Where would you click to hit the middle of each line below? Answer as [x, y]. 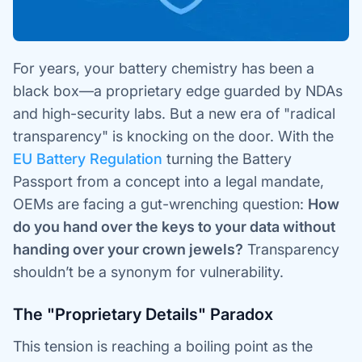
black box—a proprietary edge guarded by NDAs [178, 91]
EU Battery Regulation [88, 159]
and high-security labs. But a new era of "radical [174, 114]
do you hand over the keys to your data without [174, 227]
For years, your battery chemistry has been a [164, 68]
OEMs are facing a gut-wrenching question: [160, 204]
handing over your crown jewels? [128, 249]
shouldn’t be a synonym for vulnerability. [148, 272]
